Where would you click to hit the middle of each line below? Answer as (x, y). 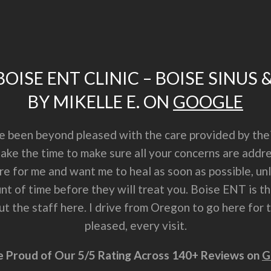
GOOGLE (208, 102)
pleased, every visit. (135, 226)
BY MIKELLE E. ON (100, 102)
